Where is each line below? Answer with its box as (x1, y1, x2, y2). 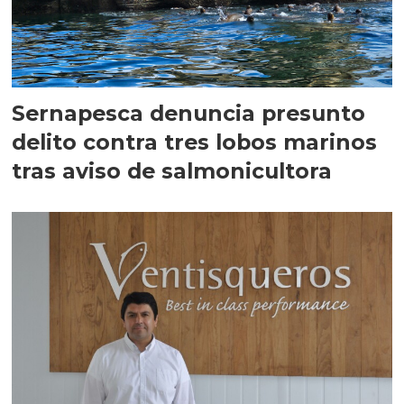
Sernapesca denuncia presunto (12, 99, 366, 126)
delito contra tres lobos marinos (12, 128, 378, 155)
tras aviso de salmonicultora (12, 157, 333, 184)
